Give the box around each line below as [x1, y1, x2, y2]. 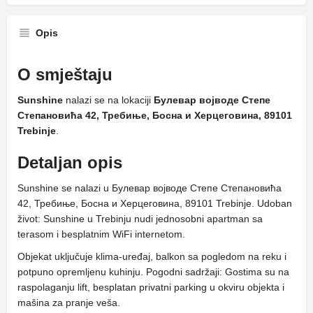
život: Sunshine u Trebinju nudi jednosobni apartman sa [17, 213, 263, 224]
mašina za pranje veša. [17, 297, 120, 308]
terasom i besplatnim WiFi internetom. [17, 228, 185, 240]
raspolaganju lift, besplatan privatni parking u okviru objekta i [17, 282, 284, 293]
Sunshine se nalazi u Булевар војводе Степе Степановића [17, 182, 282, 194]
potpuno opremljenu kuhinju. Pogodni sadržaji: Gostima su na [17, 266, 289, 277]
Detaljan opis [17, 153, 122, 172]
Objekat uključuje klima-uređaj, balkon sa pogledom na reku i [17, 251, 286, 262]
